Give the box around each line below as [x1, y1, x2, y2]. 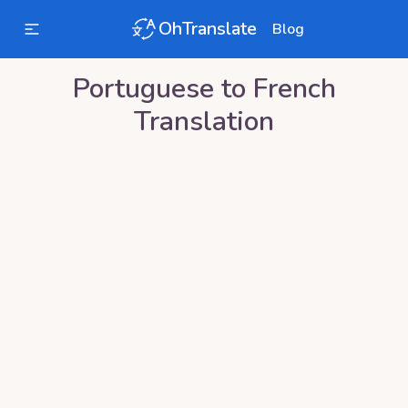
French [252, 70, 336, 107]
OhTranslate [158, 16, 257, 41]
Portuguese [72, 70, 214, 107]
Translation [134, 103, 274, 140]
